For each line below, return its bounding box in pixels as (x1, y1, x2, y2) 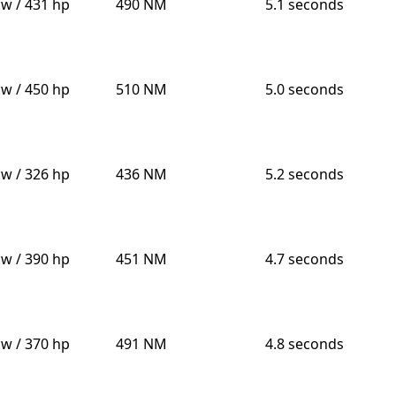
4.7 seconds (264, 249, 344, 270)
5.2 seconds (264, 164, 344, 185)
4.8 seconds (264, 334, 344, 354)
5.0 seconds (264, 80, 344, 100)
